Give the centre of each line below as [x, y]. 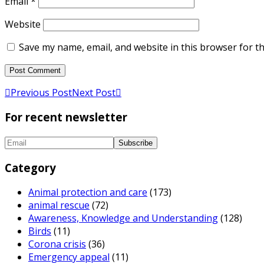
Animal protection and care [88, 192]
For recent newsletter [66, 117]
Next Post [94, 92]
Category [30, 167]
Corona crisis [57, 244]
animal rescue [59, 205]
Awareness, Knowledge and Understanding [123, 218]
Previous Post [41, 92]
